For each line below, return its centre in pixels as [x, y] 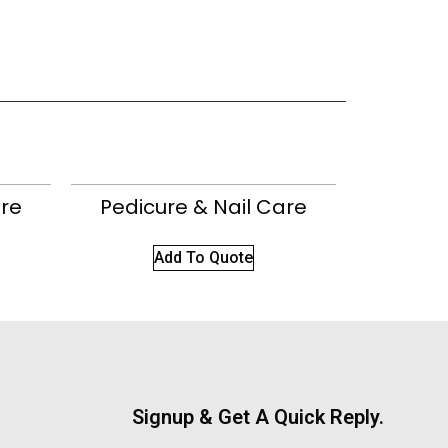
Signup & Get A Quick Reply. [257, 417]
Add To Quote [203, 257]
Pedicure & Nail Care [203, 207]
